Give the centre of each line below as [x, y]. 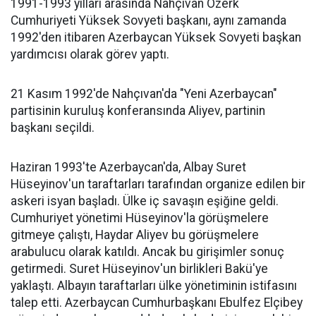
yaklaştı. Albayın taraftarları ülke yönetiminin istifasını [154, 286]
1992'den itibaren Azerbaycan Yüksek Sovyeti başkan [156, 37]
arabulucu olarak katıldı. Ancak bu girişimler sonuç [147, 252]
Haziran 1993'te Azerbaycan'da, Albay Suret [128, 167]
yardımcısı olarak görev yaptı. [90, 54]
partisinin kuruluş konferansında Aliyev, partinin [138, 111]
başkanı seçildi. [53, 128]
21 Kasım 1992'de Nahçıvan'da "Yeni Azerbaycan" [144, 94]
